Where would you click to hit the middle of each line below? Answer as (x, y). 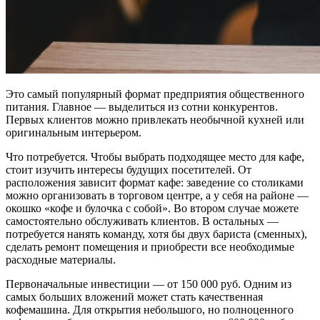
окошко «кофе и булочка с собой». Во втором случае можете (152, 208)
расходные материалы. (61, 259)
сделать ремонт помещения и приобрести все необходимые (150, 246)
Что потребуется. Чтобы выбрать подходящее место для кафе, (155, 156)
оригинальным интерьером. (74, 132)
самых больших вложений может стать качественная (134, 296)
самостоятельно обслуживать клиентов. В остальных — (142, 221)
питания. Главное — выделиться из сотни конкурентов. (142, 106)
